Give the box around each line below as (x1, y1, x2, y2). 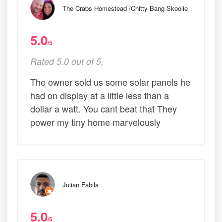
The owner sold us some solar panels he (30, 75, 190, 89)
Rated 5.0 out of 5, (30, 55, 104, 68)
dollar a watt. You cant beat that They (30, 102, 177, 115)
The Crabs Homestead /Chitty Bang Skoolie (62, 3, 188, 13)
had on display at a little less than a (30, 89, 169, 102)
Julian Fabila (62, 180, 99, 190)
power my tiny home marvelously (30, 115, 161, 129)
